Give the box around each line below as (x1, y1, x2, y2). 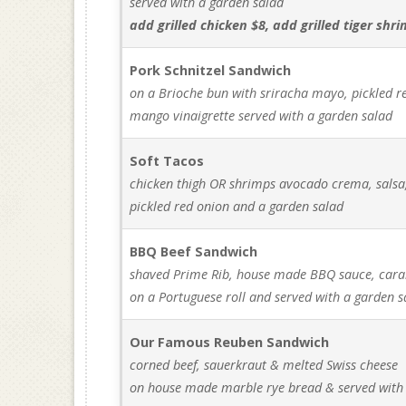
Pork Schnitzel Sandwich (130, 62, 292, 79)
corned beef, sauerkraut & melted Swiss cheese (130, 356, 399, 373)
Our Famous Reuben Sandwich (130, 333, 330, 351)
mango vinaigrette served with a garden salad (130, 107, 393, 124)
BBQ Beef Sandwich (130, 243, 258, 260)
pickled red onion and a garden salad (130, 198, 344, 215)
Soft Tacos (130, 152, 205, 169)
